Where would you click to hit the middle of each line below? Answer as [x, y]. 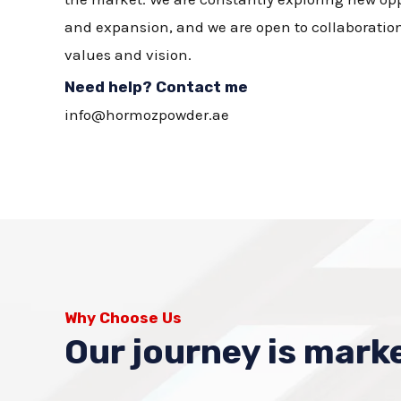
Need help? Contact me [156, 87]
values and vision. [128, 55]
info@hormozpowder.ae [147, 115]
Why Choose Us [123, 318]
